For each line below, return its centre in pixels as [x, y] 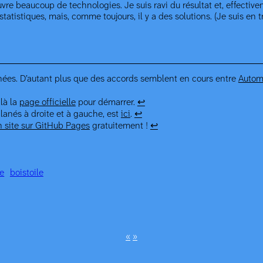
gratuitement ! [120, 126]
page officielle [47, 103]
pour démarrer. [106, 103]
